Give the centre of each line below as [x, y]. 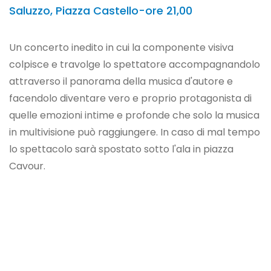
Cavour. [27, 166]
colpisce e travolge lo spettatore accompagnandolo [135, 64]
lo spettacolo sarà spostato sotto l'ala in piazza [121, 149]
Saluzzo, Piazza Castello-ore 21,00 [101, 11]
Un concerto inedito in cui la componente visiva [121, 47]
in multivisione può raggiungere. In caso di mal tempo [135, 132]
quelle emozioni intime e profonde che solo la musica [134, 115]
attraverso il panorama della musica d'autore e [121, 81]
